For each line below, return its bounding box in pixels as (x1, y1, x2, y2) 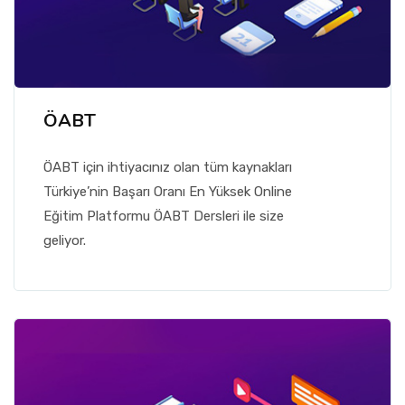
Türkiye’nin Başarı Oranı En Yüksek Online (42, 184, 292, 200)
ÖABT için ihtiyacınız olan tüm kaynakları (42, 159, 292, 175)
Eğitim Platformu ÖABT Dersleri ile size (42, 208, 284, 224)
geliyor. (42, 232, 86, 249)
